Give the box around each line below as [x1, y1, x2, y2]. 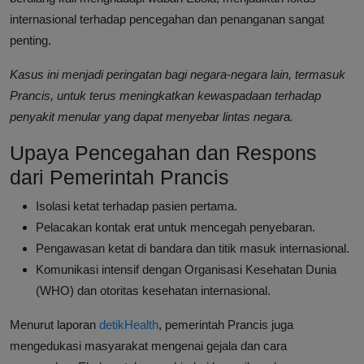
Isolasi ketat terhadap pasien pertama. [36, 199, 237, 214]
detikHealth [99, 318, 158, 332]
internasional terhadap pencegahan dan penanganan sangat [10, 12, 324, 27]
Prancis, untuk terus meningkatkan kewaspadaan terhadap [10, 89, 321, 103]
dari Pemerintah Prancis [10, 166, 229, 189]
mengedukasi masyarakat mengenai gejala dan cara [10, 339, 287, 353]
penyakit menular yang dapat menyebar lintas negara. [10, 110, 293, 124]
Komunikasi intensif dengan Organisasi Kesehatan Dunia [36, 262, 336, 277]
